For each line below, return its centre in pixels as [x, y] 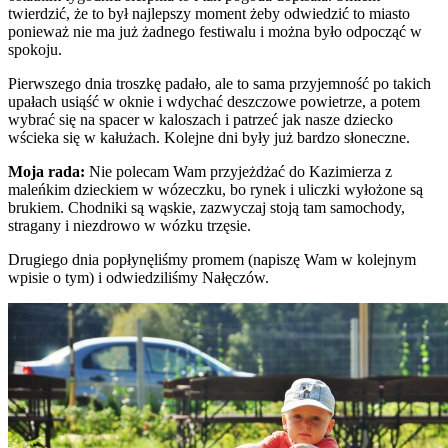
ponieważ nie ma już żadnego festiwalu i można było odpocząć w [215, 31]
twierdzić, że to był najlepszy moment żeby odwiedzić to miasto [209, 13]
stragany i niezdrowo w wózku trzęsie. [129, 225]
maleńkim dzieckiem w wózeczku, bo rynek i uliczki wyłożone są [215, 189]
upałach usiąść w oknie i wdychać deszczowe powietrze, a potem [214, 101]
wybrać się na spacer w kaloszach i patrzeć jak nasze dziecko [200, 119]
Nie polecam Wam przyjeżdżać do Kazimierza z [238, 171]
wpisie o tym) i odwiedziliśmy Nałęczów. [138, 277]
